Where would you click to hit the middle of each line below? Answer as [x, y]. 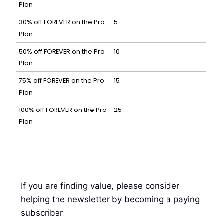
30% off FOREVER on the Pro [62, 22]
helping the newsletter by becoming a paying [110, 199]
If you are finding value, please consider [100, 186]
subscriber [42, 212]
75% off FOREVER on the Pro [61, 80]
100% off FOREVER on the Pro [63, 110]
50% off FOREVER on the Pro [62, 51]
